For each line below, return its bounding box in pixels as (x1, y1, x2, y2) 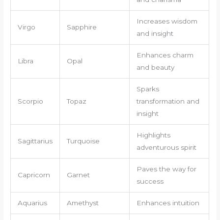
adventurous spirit (136, 143, 196, 151)
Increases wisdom (136, 17, 197, 25)
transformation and (136, 97, 199, 105)
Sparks (136, 84, 159, 93)
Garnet (66, 170, 90, 179)
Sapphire (66, 23, 97, 31)
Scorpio (17, 97, 43, 105)
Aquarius (17, 198, 47, 207)
